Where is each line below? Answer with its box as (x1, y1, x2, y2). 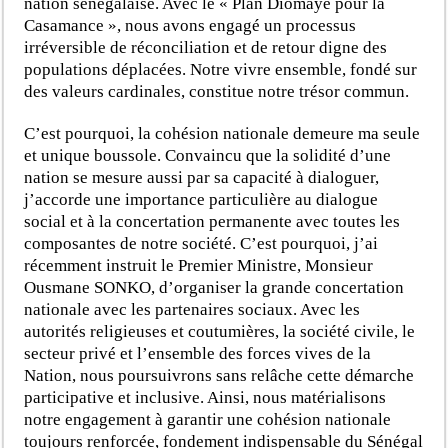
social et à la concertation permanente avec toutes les (24, 211, 401, 231)
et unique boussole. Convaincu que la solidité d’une (24, 145, 392, 165)
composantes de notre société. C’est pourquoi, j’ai (24, 233, 379, 253)
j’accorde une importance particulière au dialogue (24, 189, 379, 209)
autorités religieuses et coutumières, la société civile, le (24, 321, 416, 341)
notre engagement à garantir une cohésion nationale (24, 409, 392, 429)
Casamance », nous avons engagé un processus (24, 15, 357, 35)
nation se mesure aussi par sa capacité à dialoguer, (24, 167, 380, 187)
